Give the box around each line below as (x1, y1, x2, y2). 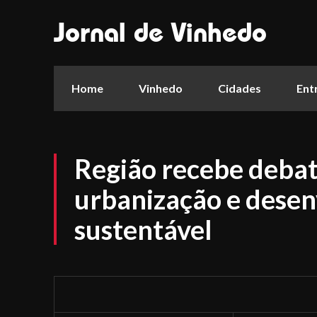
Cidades (218, 81, 261, 95)
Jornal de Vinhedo (54, 16, 267, 49)
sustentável (74, 213, 212, 246)
